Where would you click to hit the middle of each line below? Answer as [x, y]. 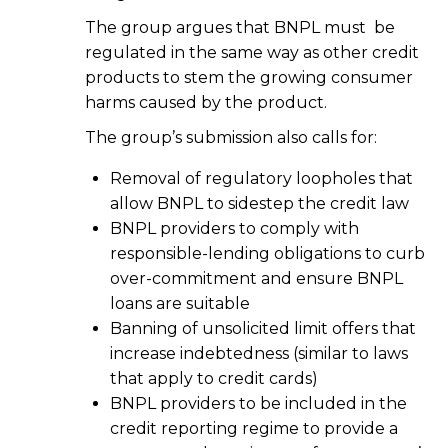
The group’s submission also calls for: [231, 138]
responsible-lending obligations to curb [267, 254]
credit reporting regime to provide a [254, 429]
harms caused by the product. [206, 103]
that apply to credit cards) [214, 379]
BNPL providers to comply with [234, 229]
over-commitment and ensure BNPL [256, 279]
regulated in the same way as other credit [252, 53]
